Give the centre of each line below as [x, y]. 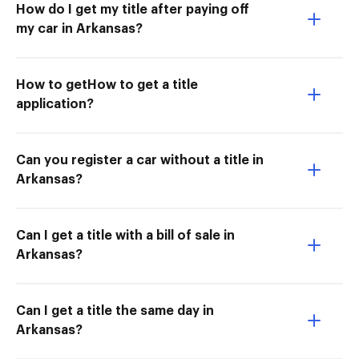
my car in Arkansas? [79, 29]
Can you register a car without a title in [140, 161]
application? [55, 105]
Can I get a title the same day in [115, 311]
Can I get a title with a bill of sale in [125, 236]
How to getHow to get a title [107, 85]
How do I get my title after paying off [133, 10]
